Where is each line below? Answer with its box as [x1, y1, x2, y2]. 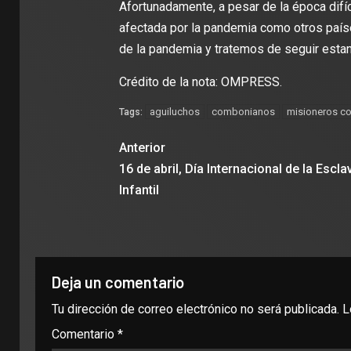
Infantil [118, 183, 159, 198]
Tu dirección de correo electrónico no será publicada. [52, 302, 339, 317]
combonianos [211, 106, 275, 118]
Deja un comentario [52, 273, 184, 292]
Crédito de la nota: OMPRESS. [118, 74, 282, 90]
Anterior [118, 140, 165, 156]
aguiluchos [149, 106, 200, 118]
